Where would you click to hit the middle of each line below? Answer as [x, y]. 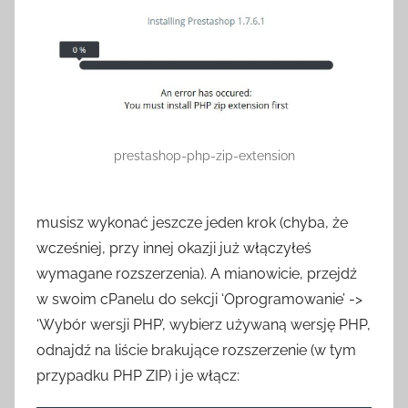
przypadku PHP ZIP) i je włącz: [138, 375]
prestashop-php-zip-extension [204, 155]
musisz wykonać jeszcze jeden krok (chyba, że [192, 222]
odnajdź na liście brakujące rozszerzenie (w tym [196, 350]
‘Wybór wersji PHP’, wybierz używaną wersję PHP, [204, 324]
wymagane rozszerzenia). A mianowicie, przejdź [197, 273]
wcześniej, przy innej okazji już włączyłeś [174, 248]
